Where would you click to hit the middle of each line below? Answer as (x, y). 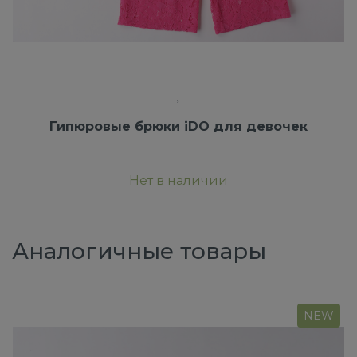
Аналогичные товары (139, 251)
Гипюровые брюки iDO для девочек (178, 127)
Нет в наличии (178, 181)
